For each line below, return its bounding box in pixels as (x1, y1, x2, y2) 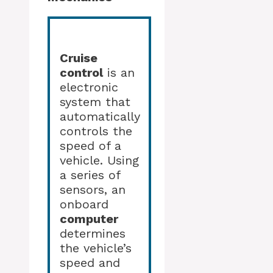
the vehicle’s (60, 241, 132, 256)
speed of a (60, 138, 121, 154)
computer (60, 211, 118, 227)
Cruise (60, 51, 97, 66)
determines (60, 226, 126, 241)
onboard (60, 197, 108, 212)
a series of (60, 168, 120, 183)
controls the (60, 124, 132, 139)
